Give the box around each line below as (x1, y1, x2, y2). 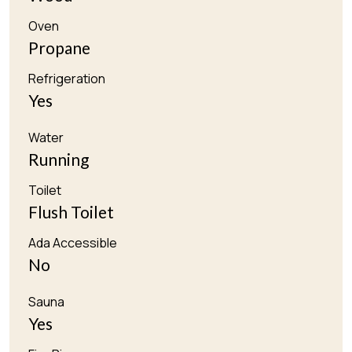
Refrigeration (28, 70, 105, 88)
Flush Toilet (28, 202, 114, 222)
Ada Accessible (28, 234, 117, 252)
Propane (28, 38, 90, 58)
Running (28, 149, 89, 170)
